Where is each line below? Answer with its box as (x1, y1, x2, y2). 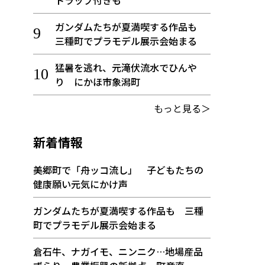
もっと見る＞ (154, 101, 211, 115)
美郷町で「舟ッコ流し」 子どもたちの (33, 163, 203, 177)
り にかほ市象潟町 (54, 75, 140, 89)
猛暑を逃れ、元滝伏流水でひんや (54, 60, 197, 75)
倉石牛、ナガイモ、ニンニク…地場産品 (33, 244, 203, 258)
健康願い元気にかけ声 (33, 177, 128, 191)
